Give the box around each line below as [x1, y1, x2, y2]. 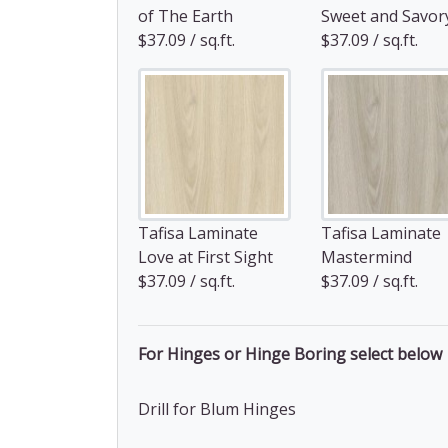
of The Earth [138, 4, 233, 27]
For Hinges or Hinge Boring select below [138, 342, 442, 365]
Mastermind [321, 245, 412, 268]
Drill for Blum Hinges [138, 397, 296, 420]
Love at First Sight [138, 245, 273, 268]
